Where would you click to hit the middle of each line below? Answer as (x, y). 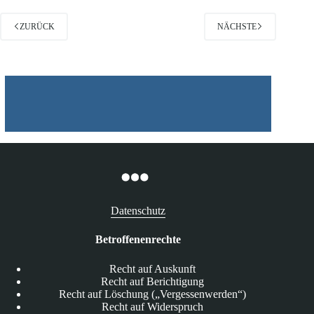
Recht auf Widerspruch (152, 306)
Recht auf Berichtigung (152, 281)
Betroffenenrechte (138, 239)
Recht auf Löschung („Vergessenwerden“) (152, 294)
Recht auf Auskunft (152, 268)
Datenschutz (138, 210)
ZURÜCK (37, 26)
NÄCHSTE (237, 26)
